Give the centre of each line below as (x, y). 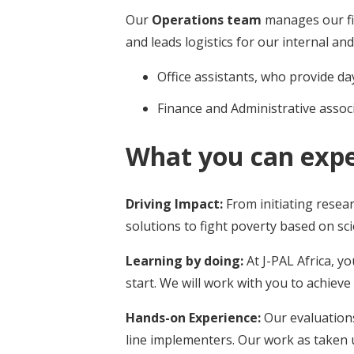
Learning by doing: (186, 261)
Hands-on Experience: (195, 318)
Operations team (207, 19)
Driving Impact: (176, 204)
